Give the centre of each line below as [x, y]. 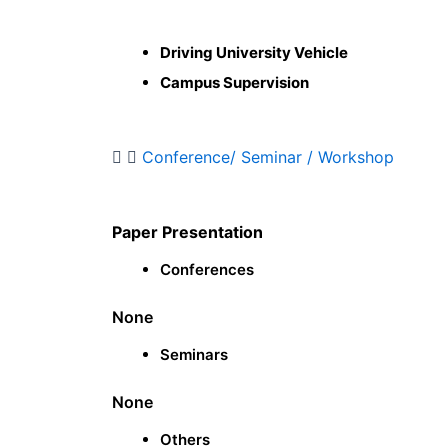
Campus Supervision [234, 83]
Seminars [194, 355]
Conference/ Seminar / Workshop [268, 157]
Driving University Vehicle [254, 53]
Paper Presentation [187, 232]
